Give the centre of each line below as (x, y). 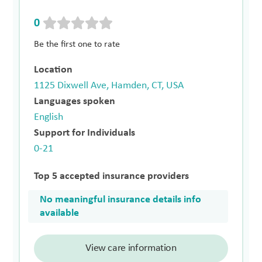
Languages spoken (75, 101)
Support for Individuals (85, 133)
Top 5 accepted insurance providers (112, 176)
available (60, 213)
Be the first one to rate (77, 44)
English (49, 117)
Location (54, 70)
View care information (131, 248)
